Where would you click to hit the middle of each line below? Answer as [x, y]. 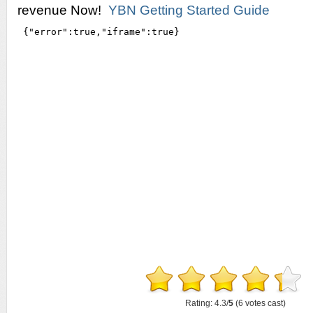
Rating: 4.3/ [207, 303]
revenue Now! [63, 10]
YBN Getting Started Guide [189, 10]
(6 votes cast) [260, 303]
